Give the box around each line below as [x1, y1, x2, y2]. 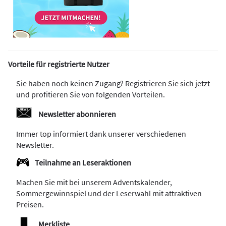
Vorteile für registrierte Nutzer [8, 59, 109, 69]
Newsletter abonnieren [38, 108, 116, 119]
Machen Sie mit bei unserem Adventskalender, [16, 177, 172, 187]
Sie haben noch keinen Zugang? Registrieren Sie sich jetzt [16, 78, 210, 88]
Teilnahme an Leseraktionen [35, 157, 131, 167]
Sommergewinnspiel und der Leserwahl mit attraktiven [16, 188, 202, 198]
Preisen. [16, 199, 45, 209]
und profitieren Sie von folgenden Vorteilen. [16, 89, 165, 99]
